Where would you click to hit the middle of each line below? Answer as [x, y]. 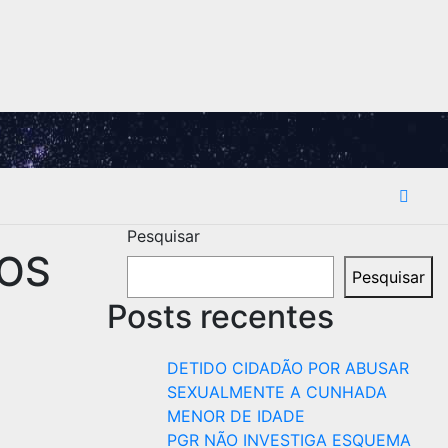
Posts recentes [220, 316]
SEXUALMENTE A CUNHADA [277, 392]
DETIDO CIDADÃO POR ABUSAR [288, 368]
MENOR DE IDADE [236, 416]
